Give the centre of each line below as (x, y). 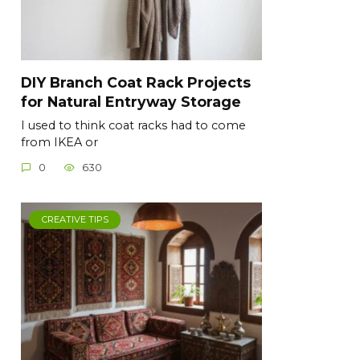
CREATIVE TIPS (75, 220)
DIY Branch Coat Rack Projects (136, 82)
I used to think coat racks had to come (133, 125)
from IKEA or (59, 142)
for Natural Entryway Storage (131, 101)
